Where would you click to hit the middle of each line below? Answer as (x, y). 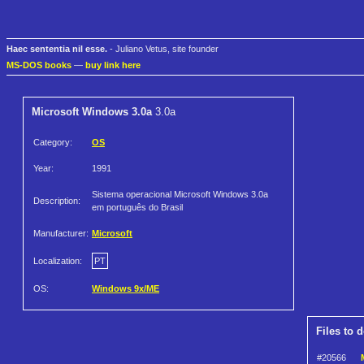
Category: (53, 143)
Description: (57, 201)
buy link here (113, 65)
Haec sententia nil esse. (57, 49)
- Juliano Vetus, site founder (163, 49)
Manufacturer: (61, 234)
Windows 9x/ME (126, 289)
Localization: (58, 261)
